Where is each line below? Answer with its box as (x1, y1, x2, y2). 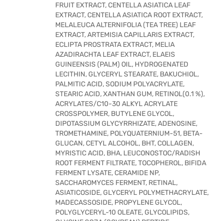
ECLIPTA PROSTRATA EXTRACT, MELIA (55, 40, 175, 49)
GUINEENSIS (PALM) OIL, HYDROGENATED (55, 60, 188, 69)
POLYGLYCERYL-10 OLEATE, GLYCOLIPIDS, (55, 208, 189, 217)
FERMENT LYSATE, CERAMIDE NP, (55, 169, 160, 177)
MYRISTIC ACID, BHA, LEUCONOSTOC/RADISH (55, 149, 200, 157)
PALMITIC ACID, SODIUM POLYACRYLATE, (55, 80, 184, 88)
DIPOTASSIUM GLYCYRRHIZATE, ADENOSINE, (55, 119, 197, 128)
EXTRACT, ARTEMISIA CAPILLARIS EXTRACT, (55, 31, 194, 39)
